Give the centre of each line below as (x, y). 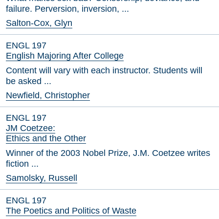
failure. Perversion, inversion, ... (67, 9)
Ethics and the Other (46, 138)
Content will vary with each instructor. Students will (104, 70)
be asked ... (29, 81)
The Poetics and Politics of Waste (71, 211)
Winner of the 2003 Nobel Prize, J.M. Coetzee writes (108, 153)
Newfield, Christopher (48, 95)
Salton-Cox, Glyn (39, 23)
